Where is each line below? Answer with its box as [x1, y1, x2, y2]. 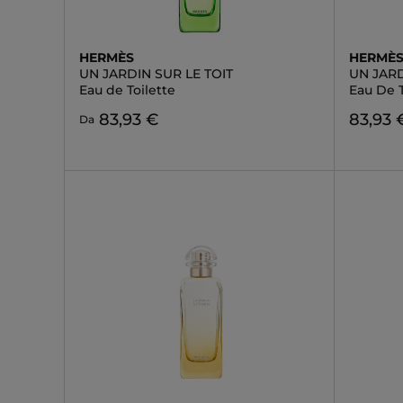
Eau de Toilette [79, 82, 175, 98]
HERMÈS [79, 49, 134, 66]
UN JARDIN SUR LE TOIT [79, 66, 233, 82]
